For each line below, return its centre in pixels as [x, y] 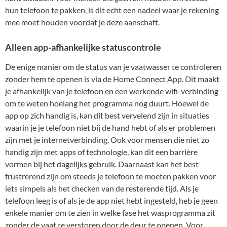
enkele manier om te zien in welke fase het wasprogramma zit [110, 212]
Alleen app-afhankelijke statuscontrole [83, 47]
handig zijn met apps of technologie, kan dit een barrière [101, 152]
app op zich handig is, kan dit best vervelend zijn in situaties [107, 115]
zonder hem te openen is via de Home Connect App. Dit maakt [112, 79]
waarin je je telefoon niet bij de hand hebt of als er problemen [110, 127]
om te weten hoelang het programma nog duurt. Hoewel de [107, 103]
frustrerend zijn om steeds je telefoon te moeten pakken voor [110, 176]
